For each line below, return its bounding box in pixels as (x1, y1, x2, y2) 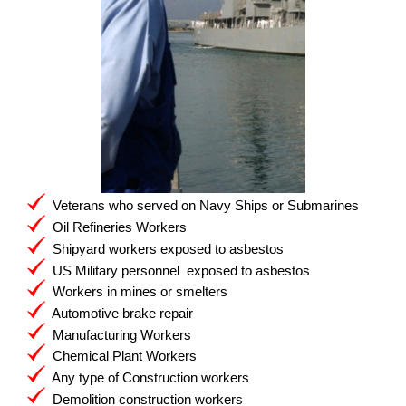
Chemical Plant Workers (45, 348, 197, 364)
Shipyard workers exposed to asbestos (45, 240, 284, 256)
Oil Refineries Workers (45, 218, 187, 235)
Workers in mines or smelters (45, 283, 227, 299)
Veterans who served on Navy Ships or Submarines (45, 198, 359, 214)
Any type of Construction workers (45, 369, 249, 385)
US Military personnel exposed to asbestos (45, 262, 310, 278)
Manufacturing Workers (45, 326, 191, 343)
